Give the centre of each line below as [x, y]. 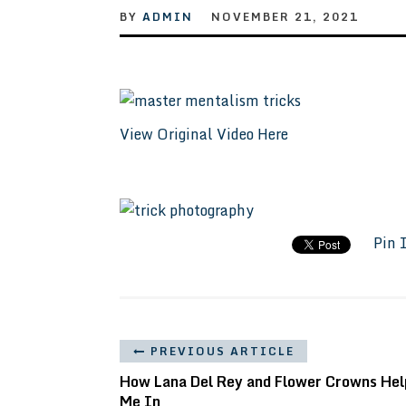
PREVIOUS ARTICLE [222, 351]
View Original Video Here [204, 134]
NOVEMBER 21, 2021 [285, 17]
